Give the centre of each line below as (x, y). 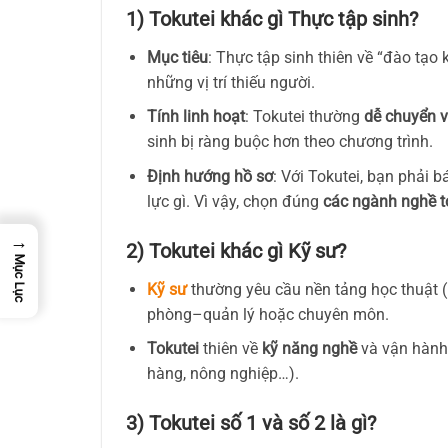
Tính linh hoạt (195, 117)
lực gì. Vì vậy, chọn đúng (234, 201)
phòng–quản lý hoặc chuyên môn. (267, 314)
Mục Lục (19, 278)
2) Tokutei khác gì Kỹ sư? (236, 250)
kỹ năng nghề (309, 349)
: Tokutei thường (304, 117)
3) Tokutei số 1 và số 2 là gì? (251, 423)
